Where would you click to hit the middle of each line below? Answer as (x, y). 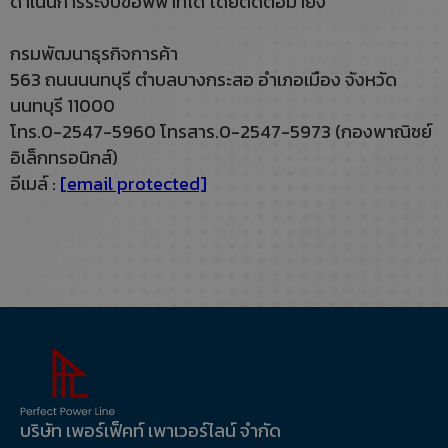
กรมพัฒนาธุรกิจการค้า (94, 53)
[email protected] (133, 183)
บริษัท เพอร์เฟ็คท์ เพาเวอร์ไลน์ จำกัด (150, 431)
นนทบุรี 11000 (62, 105)
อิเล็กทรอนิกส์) (64, 157)
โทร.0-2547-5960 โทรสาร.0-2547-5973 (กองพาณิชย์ (221, 131)
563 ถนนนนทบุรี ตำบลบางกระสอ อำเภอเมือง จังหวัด (203, 79)
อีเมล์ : (35, 183)
